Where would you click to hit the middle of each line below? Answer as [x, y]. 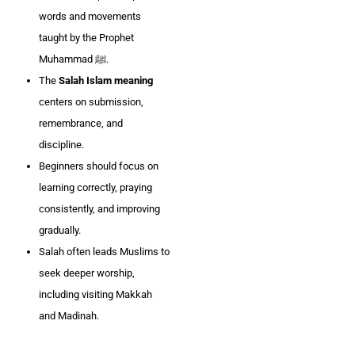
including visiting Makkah [95, 294]
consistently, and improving [99, 208]
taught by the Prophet [86, 37]
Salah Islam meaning [106, 80]
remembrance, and [81, 123]
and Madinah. [69, 315]
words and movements [90, 16]
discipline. [61, 144]
